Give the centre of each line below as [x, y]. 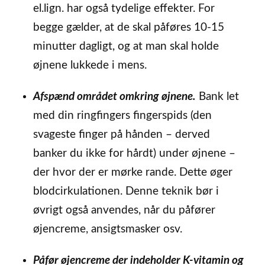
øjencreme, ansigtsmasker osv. [107, 229]
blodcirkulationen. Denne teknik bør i [126, 191]
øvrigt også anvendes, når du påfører [124, 210]
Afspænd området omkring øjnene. [114, 96]
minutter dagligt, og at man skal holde [126, 47]
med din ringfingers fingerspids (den [122, 115]
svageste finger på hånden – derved [121, 134]
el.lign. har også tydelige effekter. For [124, 9]
